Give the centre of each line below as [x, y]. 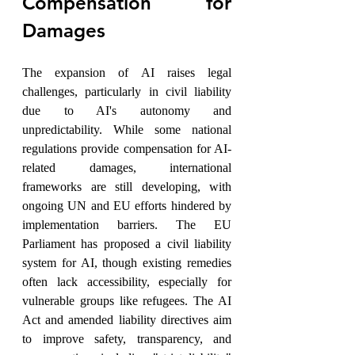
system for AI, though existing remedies [127, 263]
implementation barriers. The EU [127, 225]
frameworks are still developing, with [127, 187]
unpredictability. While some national [127, 130]
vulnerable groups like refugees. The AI [127, 301]
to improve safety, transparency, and [127, 339]
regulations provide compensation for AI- [127, 149]
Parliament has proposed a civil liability [127, 244]
